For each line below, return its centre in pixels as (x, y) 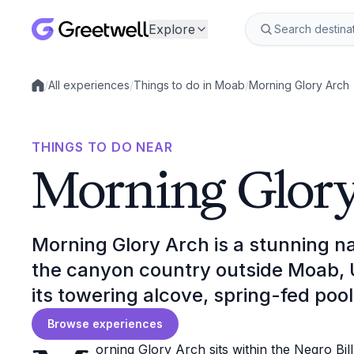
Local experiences (79, 92)
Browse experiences (105, 324)
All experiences (89, 85)
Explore (172, 29)
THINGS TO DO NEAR (102, 147)
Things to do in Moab (189, 85)
